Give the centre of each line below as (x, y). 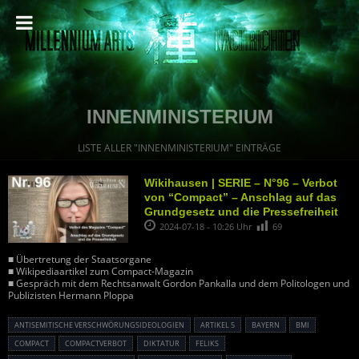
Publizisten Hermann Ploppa (71, 296)
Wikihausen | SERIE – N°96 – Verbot (241, 183)
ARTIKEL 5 (218, 325)
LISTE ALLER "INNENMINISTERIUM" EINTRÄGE (179, 148)
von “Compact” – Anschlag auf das (240, 197)
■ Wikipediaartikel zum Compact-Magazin (101, 272)
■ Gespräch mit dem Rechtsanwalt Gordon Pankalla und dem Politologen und (179, 284)
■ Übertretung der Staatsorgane (80, 260)
